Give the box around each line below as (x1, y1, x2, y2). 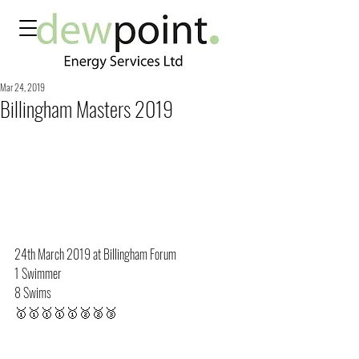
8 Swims (14, 283, 51, 302)
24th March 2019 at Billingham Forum (14, 244, 176, 264)
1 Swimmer (14, 264, 62, 283)
